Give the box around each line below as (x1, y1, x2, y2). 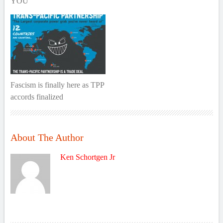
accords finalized (10, 93, 63, 101)
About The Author (10, 132, 84, 143)
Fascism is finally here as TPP (10, 81, 104, 89)
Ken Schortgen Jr (60, 153, 115, 161)
